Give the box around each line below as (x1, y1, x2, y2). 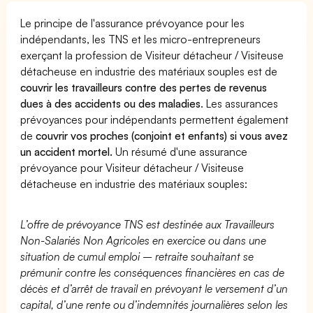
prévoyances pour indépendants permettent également (20, 112, 289, 126)
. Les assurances (201, 96, 279, 110)
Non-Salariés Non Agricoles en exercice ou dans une (20, 233, 267, 247)
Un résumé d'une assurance (112, 144, 248, 159)
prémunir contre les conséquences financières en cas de (20, 265, 285, 279)
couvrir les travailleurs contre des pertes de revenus (20, 80, 268, 94)
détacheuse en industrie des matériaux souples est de (20, 64, 278, 78)
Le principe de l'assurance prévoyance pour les (20, 15, 245, 30)
